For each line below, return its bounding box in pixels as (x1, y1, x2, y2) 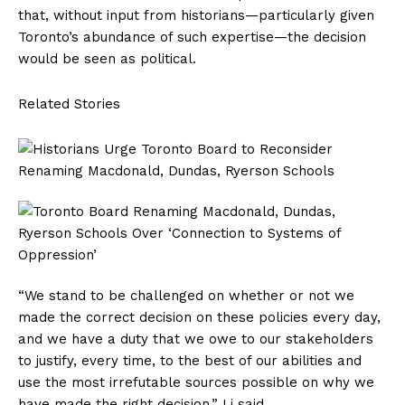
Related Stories (18, 96, 120, 113)
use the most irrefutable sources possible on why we (18, 374, 374, 391)
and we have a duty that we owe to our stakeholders (18, 331, 373, 348)
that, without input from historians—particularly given (18, 7, 374, 24)
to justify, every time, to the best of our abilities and (18, 353, 362, 370)
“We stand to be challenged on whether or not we (18, 287, 354, 305)
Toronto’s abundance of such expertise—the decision (18, 29, 366, 46)
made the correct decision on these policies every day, (18, 309, 381, 326)
